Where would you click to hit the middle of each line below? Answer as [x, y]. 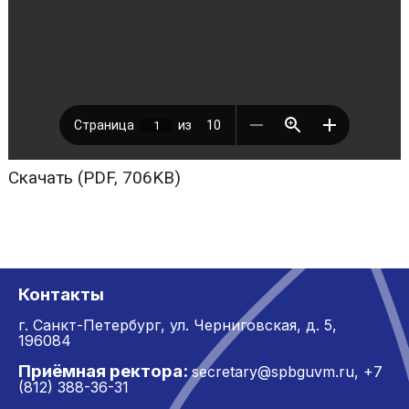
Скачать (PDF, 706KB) [94, 178]
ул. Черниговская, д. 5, [253, 325]
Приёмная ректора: [103, 371]
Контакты [61, 294]
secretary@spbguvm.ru [273, 372]
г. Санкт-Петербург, [94, 325]
